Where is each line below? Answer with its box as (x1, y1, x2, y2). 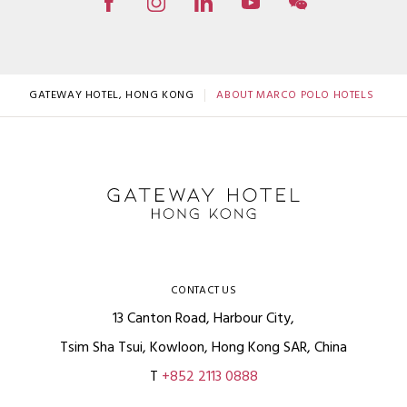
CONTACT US (171, 282, 236, 300)
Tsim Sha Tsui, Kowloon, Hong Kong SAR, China (60, 336, 347, 360)
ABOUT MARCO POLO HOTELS (216, 86, 374, 104)
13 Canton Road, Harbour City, (113, 307, 294, 331)
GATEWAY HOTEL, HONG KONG (29, 86, 194, 104)
